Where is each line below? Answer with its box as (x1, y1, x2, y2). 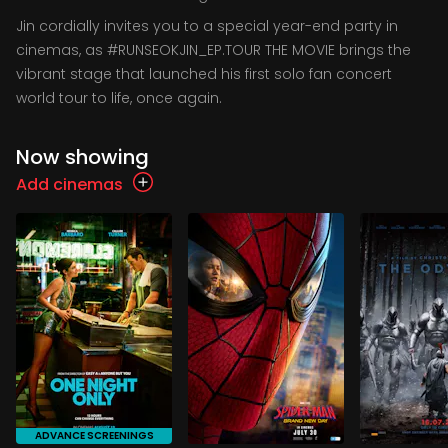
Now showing (16, 143, 149, 171)
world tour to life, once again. (16, 88, 222, 108)
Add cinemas (16, 173, 123, 196)
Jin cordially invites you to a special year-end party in (16, 16, 398, 36)
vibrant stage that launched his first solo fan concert (16, 64, 392, 84)
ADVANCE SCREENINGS (34, 428, 154, 443)
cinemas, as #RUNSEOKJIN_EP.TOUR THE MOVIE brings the (16, 40, 411, 60)
